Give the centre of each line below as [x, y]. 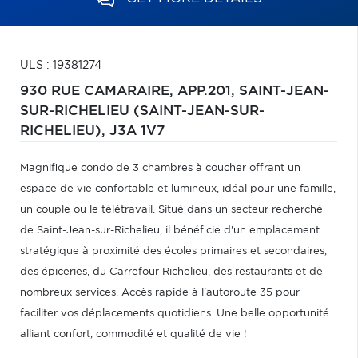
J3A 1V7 [137, 131]
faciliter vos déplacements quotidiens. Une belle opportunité [175, 314]
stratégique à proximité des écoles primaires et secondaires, [173, 251]
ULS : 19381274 [61, 66]
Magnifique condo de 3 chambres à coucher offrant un [160, 168]
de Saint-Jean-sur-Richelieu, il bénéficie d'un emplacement [170, 231]
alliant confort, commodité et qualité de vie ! [133, 334]
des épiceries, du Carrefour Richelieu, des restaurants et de [171, 272]
